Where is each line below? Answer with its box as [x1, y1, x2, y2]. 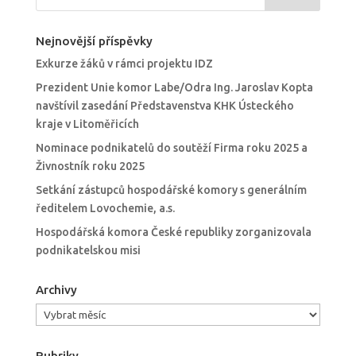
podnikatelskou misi [35, 244, 141, 257]
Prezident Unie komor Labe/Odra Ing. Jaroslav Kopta [35, 81, 313, 94]
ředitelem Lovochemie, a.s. [35, 202, 175, 215]
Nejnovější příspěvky [35, 34, 153, 48]
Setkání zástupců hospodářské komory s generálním [35, 184, 307, 196]
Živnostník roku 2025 [35, 160, 145, 172]
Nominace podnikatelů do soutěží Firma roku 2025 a [35, 141, 308, 154]
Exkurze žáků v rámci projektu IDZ [35, 57, 213, 70]
